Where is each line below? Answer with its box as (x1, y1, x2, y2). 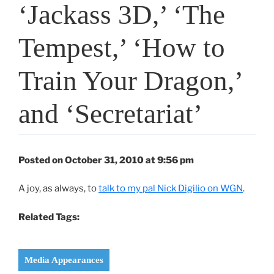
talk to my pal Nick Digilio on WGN (98, 183, 243, 194)
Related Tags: (18, 211, 80, 223)
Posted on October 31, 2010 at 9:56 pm (18, 154, 194, 166)
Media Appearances (24, 255, 103, 265)
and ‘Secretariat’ (18, 98, 202, 129)
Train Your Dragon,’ (18, 65, 243, 96)
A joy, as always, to (18, 183, 98, 194)
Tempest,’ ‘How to (18, 32, 225, 63)
